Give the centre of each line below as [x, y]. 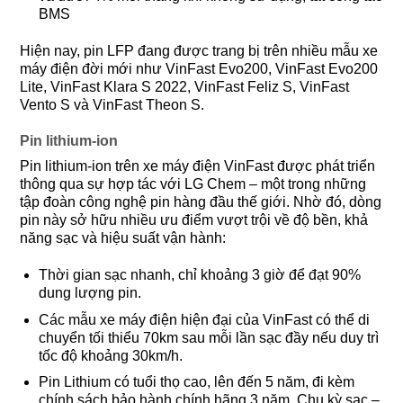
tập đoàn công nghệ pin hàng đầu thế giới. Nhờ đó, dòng [201, 202]
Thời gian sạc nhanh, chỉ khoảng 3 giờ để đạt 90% [199, 275]
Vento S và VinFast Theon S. [112, 104]
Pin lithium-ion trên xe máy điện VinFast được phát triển [197, 166]
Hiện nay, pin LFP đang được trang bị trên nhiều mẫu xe [199, 50]
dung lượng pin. [90, 293]
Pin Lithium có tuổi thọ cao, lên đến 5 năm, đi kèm [196, 382]
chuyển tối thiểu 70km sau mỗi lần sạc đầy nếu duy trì [208, 337]
